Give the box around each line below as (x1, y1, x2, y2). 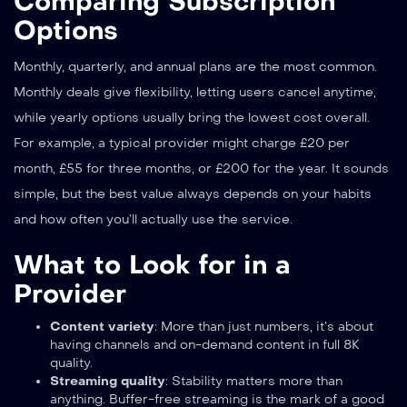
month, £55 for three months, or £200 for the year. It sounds (14, 160, 389, 176)
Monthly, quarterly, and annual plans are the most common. (14, 58, 377, 74)
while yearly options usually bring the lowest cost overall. (14, 109, 370, 125)
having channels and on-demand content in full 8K (50, 336, 360, 352)
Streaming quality (50, 372, 165, 389)
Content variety (50, 318, 154, 334)
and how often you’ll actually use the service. (14, 211, 293, 227)
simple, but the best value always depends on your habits (14, 185, 372, 202)
